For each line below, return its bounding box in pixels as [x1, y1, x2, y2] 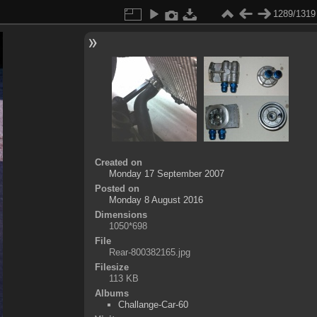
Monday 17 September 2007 [108, 168, 224, 179]
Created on [94, 157, 142, 168]
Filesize [94, 262, 129, 272]
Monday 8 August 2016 [108, 195, 203, 205]
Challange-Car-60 [117, 299, 188, 310]
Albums [94, 288, 129, 299]
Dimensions [94, 209, 147, 220]
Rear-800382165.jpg [108, 247, 190, 258]
